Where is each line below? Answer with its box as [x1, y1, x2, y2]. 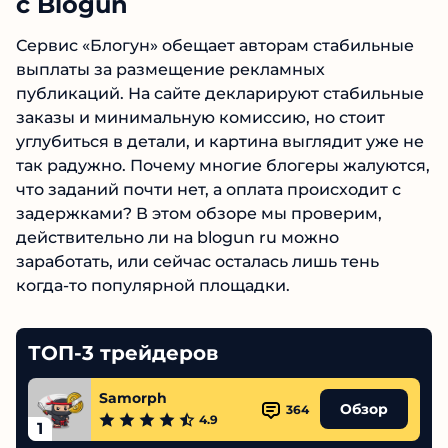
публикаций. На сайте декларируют [16, 83, 319, 103]
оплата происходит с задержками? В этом [16, 203, 371, 223]
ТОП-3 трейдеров [28, 364, 218, 389]
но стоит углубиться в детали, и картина [16, 131, 353, 151]
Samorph [99, 413, 167, 432]
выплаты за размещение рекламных [16, 59, 325, 79]
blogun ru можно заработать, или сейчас [16, 251, 357, 271]
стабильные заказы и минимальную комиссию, [16, 107, 415, 127]
